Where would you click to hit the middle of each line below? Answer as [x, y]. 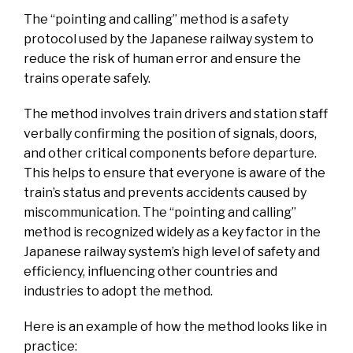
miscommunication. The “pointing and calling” [160, 212]
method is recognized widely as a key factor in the [172, 232]
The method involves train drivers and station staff [176, 113]
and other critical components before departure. [170, 153]
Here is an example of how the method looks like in [175, 326]
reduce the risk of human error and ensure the [162, 58]
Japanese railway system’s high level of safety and [172, 251]
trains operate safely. [87, 78]
